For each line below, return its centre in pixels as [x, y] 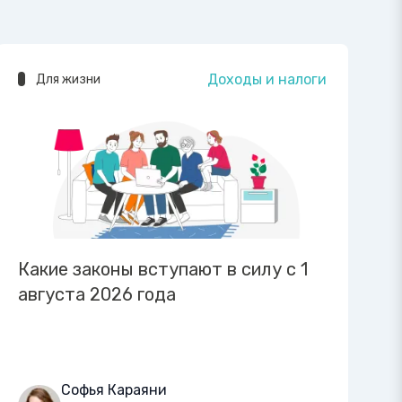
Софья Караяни [114, 389]
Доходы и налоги [267, 80]
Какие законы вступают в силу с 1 [163, 269]
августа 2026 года [97, 294]
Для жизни [68, 80]
